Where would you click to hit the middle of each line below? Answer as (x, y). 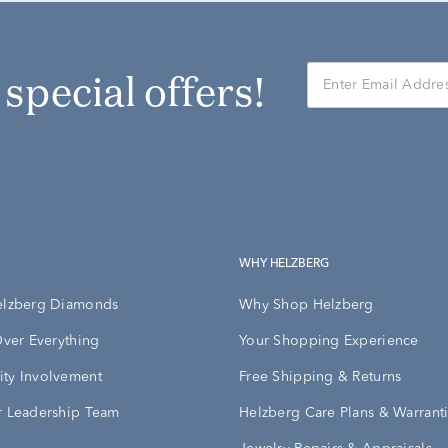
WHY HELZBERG (289, 264)
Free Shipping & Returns (320, 377)
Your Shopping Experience (329, 341)
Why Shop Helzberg (306, 305)
